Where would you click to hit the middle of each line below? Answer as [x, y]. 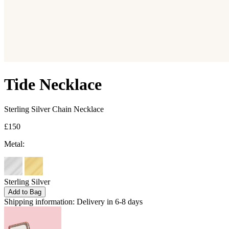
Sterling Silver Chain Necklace [54, 109]
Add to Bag [25, 192]
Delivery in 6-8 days [110, 202]
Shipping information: [39, 202]
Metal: [14, 144]
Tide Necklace [53, 84]
